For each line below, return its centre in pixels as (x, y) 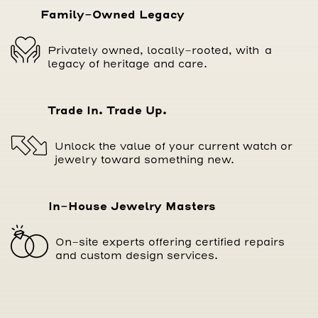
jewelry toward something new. (144, 160)
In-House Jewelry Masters (132, 207)
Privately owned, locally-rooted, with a (160, 50)
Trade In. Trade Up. (107, 111)
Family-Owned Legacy (113, 15)
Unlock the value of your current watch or (174, 146)
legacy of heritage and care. (127, 64)
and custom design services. (137, 256)
